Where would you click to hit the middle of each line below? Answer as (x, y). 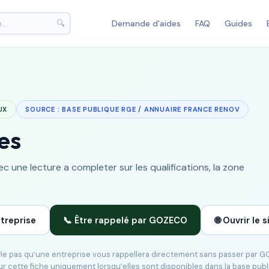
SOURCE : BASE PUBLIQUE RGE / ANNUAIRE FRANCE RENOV (133, 109)
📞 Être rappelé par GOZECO (125, 220)
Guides (238, 23)
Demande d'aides (146, 23)
